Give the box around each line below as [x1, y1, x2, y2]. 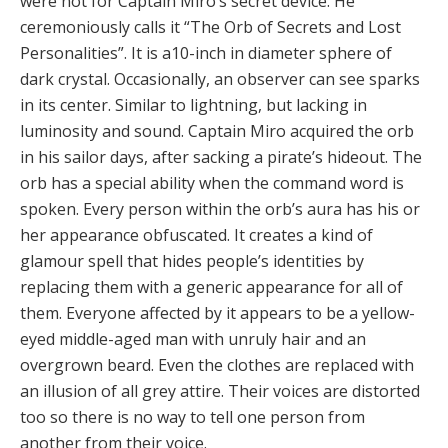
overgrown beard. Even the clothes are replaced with [20, 354, 414, 377]
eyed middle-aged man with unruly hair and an [20, 328, 366, 351]
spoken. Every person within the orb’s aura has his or [20, 198, 420, 221]
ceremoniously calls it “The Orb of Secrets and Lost [20, 16, 401, 39]
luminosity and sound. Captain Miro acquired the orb [20, 120, 414, 143]
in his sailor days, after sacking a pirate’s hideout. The [20, 146, 422, 169]
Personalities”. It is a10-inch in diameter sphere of [20, 42, 392, 65]
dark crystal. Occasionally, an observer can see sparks [20, 68, 420, 91]
